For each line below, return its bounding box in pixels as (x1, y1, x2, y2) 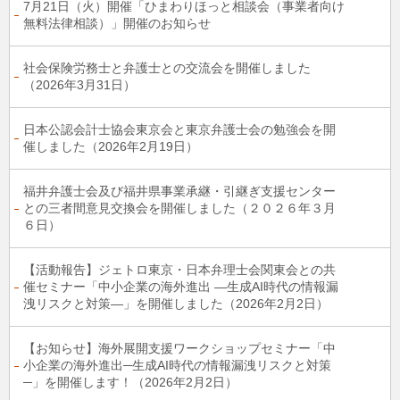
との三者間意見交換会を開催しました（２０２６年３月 (23, 201, 336, 215)
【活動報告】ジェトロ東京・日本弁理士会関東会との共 (23, 262, 336, 277)
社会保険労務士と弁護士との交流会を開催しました (23, 61, 311, 75)
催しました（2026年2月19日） (23, 139, 198, 154)
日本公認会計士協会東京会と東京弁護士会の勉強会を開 (23, 122, 336, 137)
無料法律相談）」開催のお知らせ (23, 16, 211, 30)
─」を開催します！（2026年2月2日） (23, 375, 237, 389)
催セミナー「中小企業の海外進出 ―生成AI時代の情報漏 (23, 279, 338, 294)
